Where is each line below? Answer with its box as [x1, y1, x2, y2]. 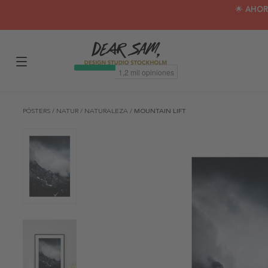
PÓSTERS [23, 107, 52, 115]
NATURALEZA [84, 107, 130, 115]
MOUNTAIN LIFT [134, 107, 186, 115]
